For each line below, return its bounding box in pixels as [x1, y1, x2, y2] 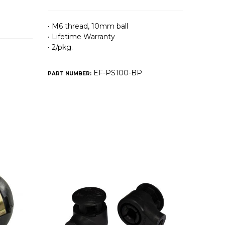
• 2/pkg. [48, 42, 73, 52]
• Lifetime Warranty [48, 32, 116, 41]
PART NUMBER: [48, 70, 92, 77]
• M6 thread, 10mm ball [48, 21, 129, 31]
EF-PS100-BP [91, 68, 143, 77]
